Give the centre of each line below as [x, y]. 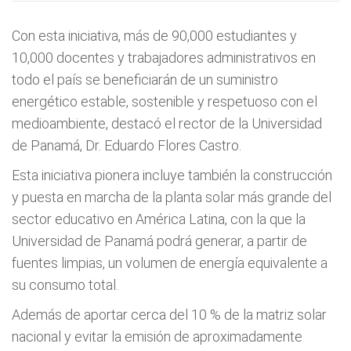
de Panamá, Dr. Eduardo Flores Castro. [127, 145]
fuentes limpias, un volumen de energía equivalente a [170, 263]
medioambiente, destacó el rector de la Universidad [167, 123]
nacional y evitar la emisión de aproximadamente [157, 337]
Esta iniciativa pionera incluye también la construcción [172, 175]
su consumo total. [65, 285]
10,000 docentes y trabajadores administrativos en [164, 58]
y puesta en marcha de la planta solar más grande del [172, 197]
